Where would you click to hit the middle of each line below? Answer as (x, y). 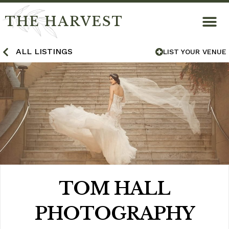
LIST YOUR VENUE (195, 51)
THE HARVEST (64, 22)
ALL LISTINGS (44, 51)
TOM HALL (114, 188)
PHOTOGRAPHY (114, 213)
